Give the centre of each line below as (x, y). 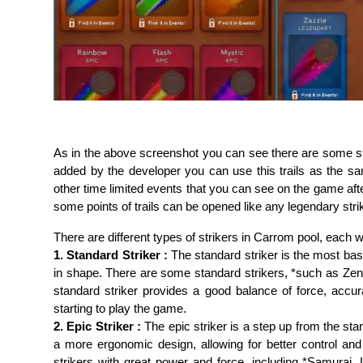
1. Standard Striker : (111, 254)
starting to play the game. (120, 308)
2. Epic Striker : (97, 326)
